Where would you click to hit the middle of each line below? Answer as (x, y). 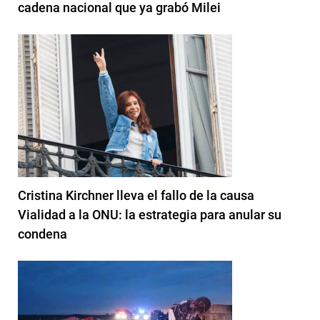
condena (42, 234)
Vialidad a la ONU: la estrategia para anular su (150, 214)
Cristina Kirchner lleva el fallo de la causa (136, 195)
